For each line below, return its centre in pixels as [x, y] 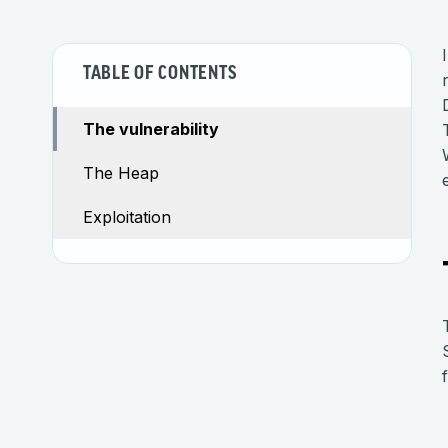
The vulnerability [151, 129]
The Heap [121, 173]
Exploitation [127, 217]
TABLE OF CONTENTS [160, 74]
